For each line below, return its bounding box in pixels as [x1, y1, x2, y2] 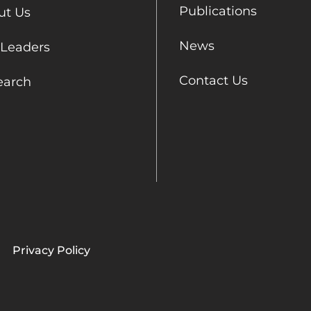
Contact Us [178, 72, 248, 88]
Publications [178, 3, 257, 19]
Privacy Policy [12, 243, 90, 257]
